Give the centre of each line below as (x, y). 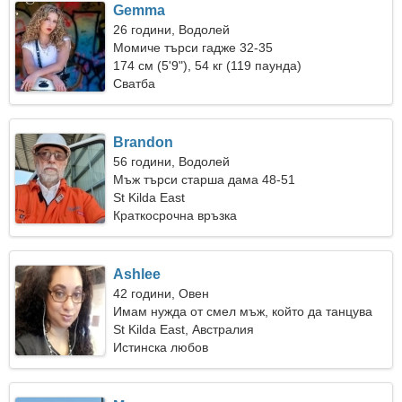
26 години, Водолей (172, 30)
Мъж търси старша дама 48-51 (205, 179)
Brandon (144, 142)
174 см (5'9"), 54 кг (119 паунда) (208, 66)
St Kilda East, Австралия (184, 329)
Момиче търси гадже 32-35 (193, 48)
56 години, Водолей (172, 162)
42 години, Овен (162, 293)
